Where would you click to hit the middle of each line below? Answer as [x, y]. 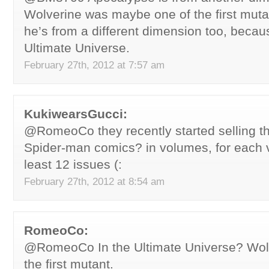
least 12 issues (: [73, 164]
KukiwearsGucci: [76, 114]
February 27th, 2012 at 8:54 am [94, 181]
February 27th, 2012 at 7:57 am [94, 65]
